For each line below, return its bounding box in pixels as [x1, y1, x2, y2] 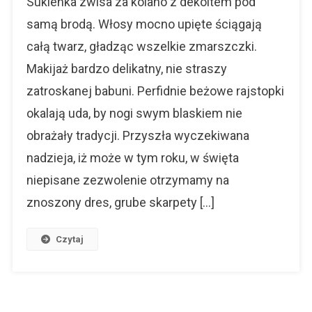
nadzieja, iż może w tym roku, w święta [26, 150, 239, 165]
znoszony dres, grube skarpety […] [26, 194, 214, 210]
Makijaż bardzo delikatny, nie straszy [26, 61, 227, 76]
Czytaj [55, 233, 84, 244]
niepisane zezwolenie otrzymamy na [26, 172, 229, 187]
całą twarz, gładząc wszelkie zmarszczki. [26, 38, 257, 54]
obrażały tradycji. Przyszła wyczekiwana [26, 127, 249, 143]
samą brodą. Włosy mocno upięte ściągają [26, 16, 262, 31]
